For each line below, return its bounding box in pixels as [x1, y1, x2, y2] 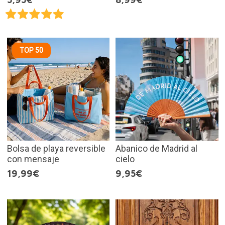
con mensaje [7, 153, 59, 164]
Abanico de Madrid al [116, 143, 197, 154]
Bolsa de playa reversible [7, 143, 105, 154]
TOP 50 [19, 46, 43, 55]
